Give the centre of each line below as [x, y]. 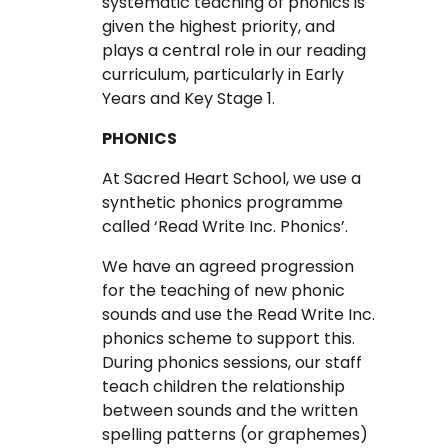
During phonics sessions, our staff [232, 362]
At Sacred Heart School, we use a [232, 178]
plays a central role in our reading [234, 50]
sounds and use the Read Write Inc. [239, 314]
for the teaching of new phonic [224, 290]
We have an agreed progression [228, 266]
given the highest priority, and [219, 26]
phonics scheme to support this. [231, 338]
